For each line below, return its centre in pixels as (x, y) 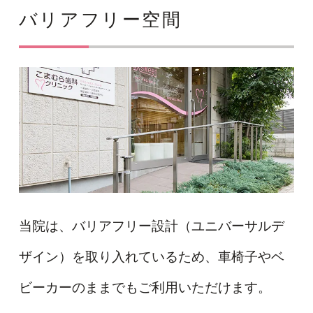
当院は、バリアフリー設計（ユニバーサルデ (151, 226)
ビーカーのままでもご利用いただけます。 (145, 288)
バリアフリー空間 (100, 20)
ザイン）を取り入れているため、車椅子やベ (151, 257)
